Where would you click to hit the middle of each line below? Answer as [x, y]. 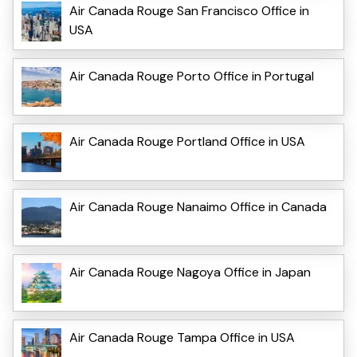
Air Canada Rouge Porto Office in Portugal [192, 76]
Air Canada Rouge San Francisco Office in [189, 10]
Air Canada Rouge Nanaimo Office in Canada [198, 206]
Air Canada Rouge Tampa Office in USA [182, 337]
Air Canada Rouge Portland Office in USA [187, 141]
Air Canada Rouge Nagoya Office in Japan [190, 272]
